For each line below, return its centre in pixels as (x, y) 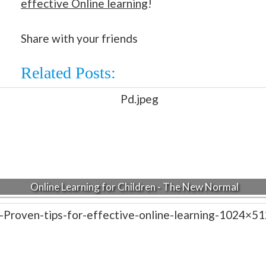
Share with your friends (79, 39)
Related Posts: (68, 72)
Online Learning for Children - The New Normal (134, 186)
